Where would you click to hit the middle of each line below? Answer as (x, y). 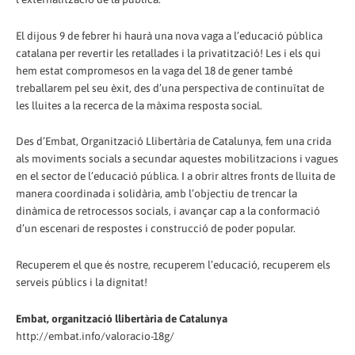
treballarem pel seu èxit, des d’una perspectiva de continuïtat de (170, 88)
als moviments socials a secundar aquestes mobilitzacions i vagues (177, 159)
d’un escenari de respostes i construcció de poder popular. (156, 229)
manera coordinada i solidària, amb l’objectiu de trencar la (157, 194)
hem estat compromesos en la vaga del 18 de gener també (154, 70)
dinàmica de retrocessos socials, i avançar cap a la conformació (168, 211)
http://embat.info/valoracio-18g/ (95, 336)
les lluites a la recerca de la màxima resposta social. (139, 105)
